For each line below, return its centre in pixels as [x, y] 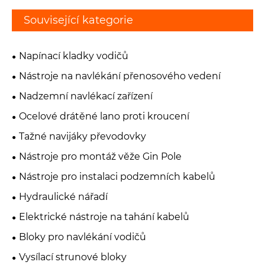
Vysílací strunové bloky [73, 257]
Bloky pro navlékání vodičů [83, 237]
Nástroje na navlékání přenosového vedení [120, 76]
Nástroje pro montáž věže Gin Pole [100, 157]
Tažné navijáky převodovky [83, 137]
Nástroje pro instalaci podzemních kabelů [117, 177]
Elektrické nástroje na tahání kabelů [104, 217]
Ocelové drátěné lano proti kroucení [104, 117]
